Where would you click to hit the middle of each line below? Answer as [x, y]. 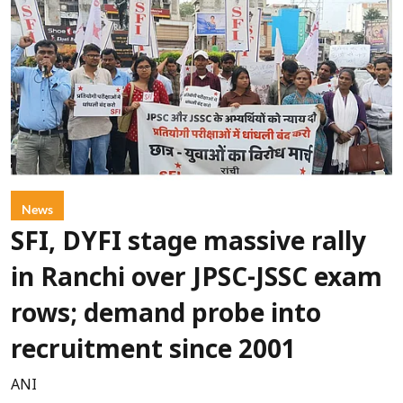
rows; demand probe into [166, 316]
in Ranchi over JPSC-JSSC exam [197, 280]
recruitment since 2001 [153, 352]
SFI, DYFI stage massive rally [188, 244]
